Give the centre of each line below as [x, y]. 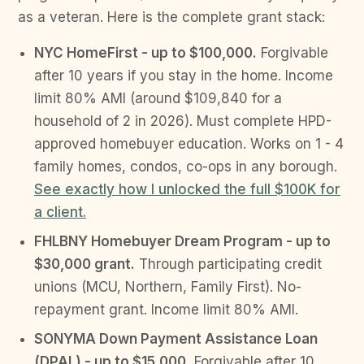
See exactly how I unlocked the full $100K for [187, 189]
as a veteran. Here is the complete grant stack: [171, 17]
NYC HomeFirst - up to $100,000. [145, 53]
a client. [60, 212]
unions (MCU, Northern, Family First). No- [168, 287]
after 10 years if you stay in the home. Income [184, 76]
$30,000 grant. [84, 264]
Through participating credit [228, 264]
